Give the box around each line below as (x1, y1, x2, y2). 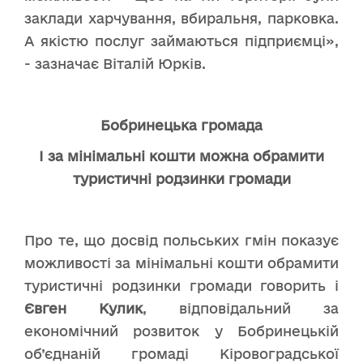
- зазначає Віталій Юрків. (24, 55, 206, 71)
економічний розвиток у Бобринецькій (24, 322, 339, 339)
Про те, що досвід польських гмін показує (24, 232, 339, 248)
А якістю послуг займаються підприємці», (24, 32, 339, 49)
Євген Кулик (24, 300, 143, 316)
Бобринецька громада (100, 117, 263, 133)
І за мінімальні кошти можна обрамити (39, 147, 324, 164)
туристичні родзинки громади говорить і (24, 277, 339, 293)
